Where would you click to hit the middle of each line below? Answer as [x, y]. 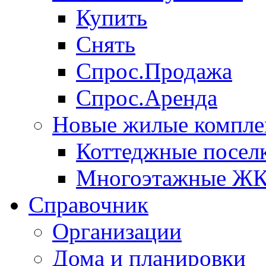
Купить [112, 18]
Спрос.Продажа [154, 71]
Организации [117, 232]
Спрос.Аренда [147, 98]
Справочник [88, 205]
